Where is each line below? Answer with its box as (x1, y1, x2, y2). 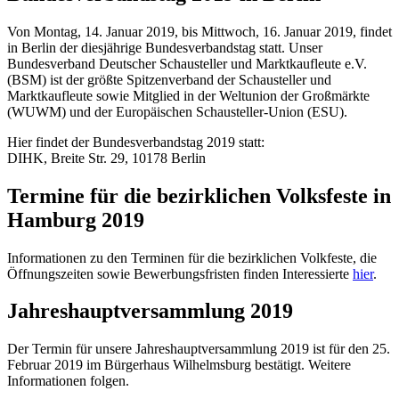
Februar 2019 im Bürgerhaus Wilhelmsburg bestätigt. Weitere (7, 357, 351, 373)
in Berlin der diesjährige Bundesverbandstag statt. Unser (7, 39, 322, 55)
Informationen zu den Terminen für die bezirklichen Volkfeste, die (7, 249, 377, 265)
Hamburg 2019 (7, 208, 144, 232)
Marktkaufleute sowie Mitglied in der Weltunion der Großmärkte (7, 87, 370, 103)
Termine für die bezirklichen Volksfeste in (7, 183, 391, 208)
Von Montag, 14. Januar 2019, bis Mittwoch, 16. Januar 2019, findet (7, 23, 392, 39)
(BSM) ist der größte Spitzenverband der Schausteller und (7, 71, 331, 87)
